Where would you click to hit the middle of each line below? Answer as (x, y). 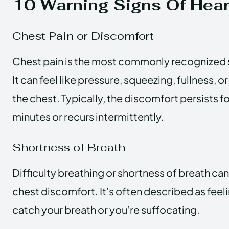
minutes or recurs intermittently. (88, 116)
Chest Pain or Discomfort (83, 36)
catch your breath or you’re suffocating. (106, 209)
